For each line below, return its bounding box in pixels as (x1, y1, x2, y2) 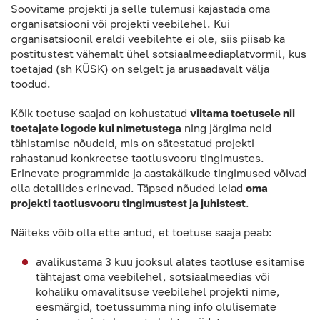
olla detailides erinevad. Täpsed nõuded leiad (11, 181, 246, 195)
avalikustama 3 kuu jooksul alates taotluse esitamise (36, 255, 305, 269)
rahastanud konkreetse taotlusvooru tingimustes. (11, 151, 264, 165)
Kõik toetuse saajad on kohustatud (11, 106, 190, 120)
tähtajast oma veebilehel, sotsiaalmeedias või (36, 270, 270, 284)
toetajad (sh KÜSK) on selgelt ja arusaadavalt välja (11, 62, 269, 76)
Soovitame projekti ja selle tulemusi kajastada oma (11, 2, 270, 16)
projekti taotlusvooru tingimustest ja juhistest (11, 196, 246, 210)
